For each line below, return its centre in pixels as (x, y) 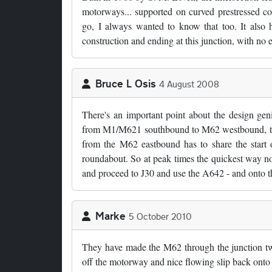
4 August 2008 (189, 84)
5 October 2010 (160, 216)
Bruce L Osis (126, 83)
